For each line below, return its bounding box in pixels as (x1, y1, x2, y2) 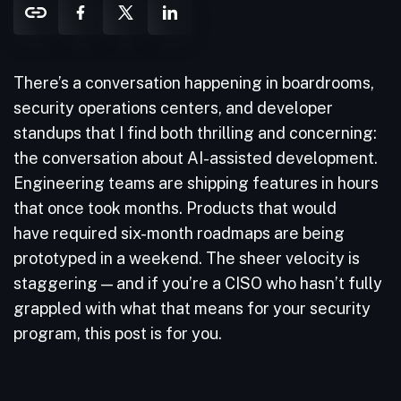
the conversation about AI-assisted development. (13, 149, 378, 167)
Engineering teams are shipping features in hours (13, 174, 379, 192)
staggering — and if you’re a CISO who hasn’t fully (13, 274, 382, 293)
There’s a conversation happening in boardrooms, (13, 73, 374, 92)
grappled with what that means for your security (13, 299, 371, 318)
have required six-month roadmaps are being (13, 224, 345, 243)
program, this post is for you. (13, 324, 226, 343)
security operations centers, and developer (13, 98, 333, 117)
